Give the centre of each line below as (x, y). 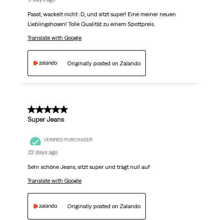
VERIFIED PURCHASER (68, 139)
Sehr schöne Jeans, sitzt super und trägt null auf (88, 167)
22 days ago (42, 152)
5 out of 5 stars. (54, 110)
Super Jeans (45, 120)
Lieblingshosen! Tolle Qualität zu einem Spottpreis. (91, 24)
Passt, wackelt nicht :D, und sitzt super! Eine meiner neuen (101, 14)
